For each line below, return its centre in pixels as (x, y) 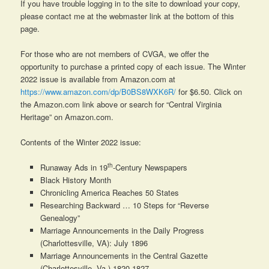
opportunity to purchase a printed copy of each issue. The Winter (133, 67)
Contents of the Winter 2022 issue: (81, 142)
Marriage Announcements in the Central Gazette (124, 256)
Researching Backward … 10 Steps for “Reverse (124, 205)
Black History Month (75, 180)
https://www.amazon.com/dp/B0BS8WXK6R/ (98, 92)
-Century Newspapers (150, 168)
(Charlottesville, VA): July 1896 (94, 243)
